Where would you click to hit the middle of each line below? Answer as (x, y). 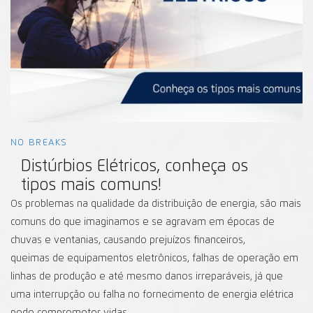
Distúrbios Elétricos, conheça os (134, 166)
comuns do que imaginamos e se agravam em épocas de (143, 222)
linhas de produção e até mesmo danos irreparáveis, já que (147, 276)
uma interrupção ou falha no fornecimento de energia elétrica (152, 294)
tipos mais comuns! (91, 185)
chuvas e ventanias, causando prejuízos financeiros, (128, 240)
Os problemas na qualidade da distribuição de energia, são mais (156, 204)
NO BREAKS (39, 143)
